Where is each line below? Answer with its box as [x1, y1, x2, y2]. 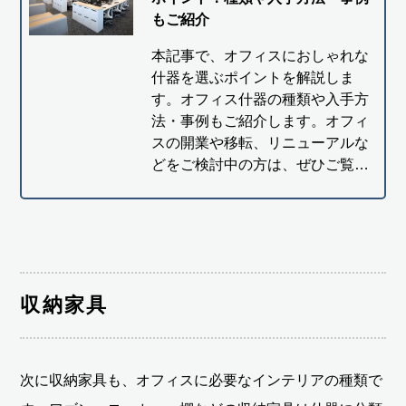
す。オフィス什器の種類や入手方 [150, 91, 369, 107]
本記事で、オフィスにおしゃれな [150, 47, 369, 63]
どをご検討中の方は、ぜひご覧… [150, 156, 369, 172]
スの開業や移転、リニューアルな [150, 134, 369, 150]
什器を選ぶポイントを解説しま [150, 69, 354, 85]
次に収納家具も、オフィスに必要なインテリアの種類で [20, 372, 383, 388]
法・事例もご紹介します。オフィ [150, 112, 369, 129]
